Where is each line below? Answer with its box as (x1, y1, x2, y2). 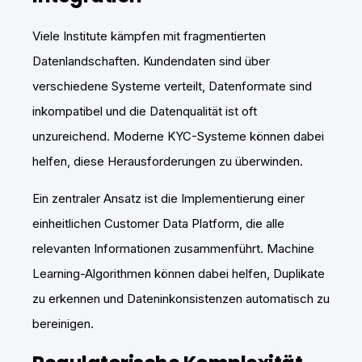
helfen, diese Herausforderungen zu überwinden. (32, 154, 303, 170)
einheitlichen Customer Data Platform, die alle (32, 216, 284, 232)
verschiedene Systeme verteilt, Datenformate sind (32, 78, 312, 95)
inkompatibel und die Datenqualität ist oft (32, 103, 257, 120)
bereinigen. (32, 316, 94, 332)
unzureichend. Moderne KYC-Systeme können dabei (32, 128, 324, 145)
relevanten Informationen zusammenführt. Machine (32, 241, 314, 257)
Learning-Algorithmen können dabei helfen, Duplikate (32, 266, 325, 282)
